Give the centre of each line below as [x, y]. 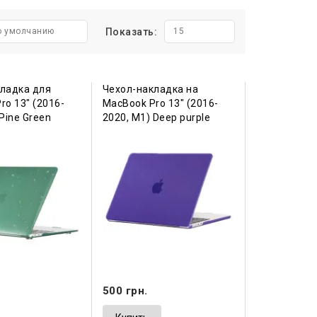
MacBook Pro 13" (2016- [160, 104]
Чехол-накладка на [150, 90]
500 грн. [125, 290]
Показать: [131, 32]
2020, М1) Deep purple [156, 118]
